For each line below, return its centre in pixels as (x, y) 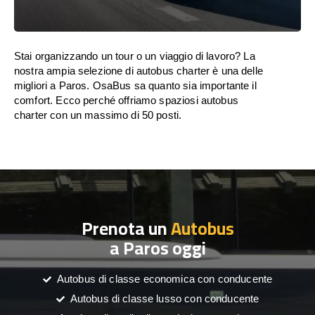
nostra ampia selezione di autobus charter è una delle (139, 71)
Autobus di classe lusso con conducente (165, 298)
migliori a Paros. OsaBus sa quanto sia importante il (135, 85)
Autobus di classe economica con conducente (165, 279)
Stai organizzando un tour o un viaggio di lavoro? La (135, 56)
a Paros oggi (157, 248)
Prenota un (126, 228)
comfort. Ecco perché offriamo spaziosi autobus (126, 100)
